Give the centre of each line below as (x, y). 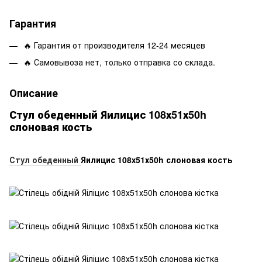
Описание (34, 93)
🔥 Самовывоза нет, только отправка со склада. (119, 62)
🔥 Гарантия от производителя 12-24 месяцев (114, 45)
